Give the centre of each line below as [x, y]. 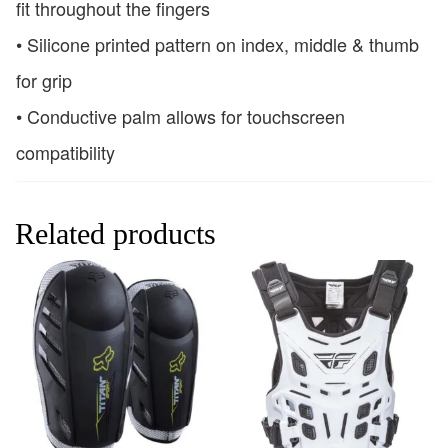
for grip [44, 80]
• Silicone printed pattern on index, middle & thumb [217, 44]
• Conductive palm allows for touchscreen [180, 116]
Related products [115, 234]
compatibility [65, 152]
